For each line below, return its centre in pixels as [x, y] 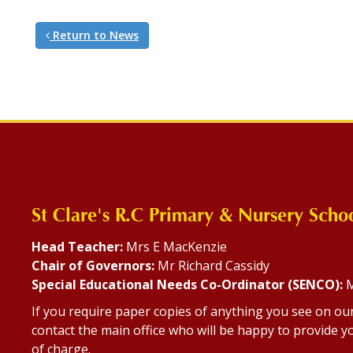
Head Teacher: [77, 246]
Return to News [94, 35]
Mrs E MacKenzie [175, 246]
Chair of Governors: [93, 265]
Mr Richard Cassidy [212, 265]
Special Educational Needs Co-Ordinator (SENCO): [189, 284]
